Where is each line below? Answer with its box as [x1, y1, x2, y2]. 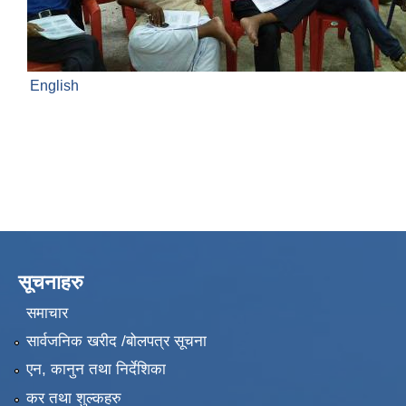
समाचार [25, 304, 68, 322]
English [30, 78, 79, 94]
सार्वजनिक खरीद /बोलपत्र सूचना [25, 333, 207, 351]
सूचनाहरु [18, 271, 83, 295]
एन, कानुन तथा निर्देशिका [25, 361, 166, 379]
